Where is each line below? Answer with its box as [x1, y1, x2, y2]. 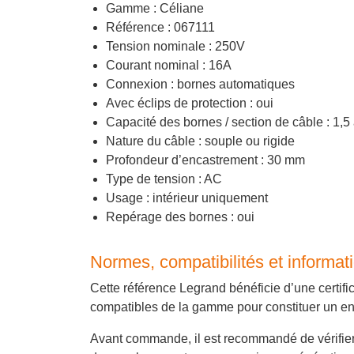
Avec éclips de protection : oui [106, 96, 273, 111]
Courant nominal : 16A [106, 58, 232, 73]
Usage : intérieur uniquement [106, 191, 268, 205]
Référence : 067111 [106, 21, 215, 35]
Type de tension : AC [106, 172, 222, 186]
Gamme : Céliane [106, 2, 204, 16]
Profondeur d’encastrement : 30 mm [106, 153, 305, 168]
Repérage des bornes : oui [106, 210, 254, 224]
